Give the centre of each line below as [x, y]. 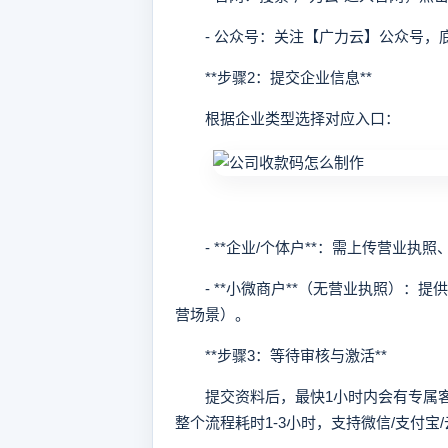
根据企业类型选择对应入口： [287, 118]
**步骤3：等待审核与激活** [281, 355]
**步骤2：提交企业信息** [273, 77]
